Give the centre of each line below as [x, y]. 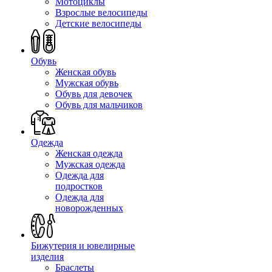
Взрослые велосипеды [101, 12]
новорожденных [89, 208]
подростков [79, 186]
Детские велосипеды [98, 23]
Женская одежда [89, 153]
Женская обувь [86, 72]
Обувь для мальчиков [99, 105]
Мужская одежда [90, 164]
